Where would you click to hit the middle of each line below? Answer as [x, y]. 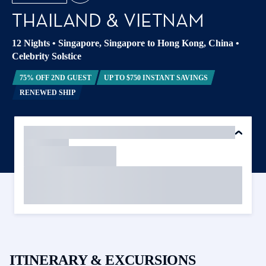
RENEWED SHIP [47, 92]
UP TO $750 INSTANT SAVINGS [156, 77]
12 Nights [31, 43]
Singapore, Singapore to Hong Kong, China [146, 43]
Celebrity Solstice [47, 56]
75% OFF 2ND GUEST [55, 77]
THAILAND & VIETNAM [111, 20]
